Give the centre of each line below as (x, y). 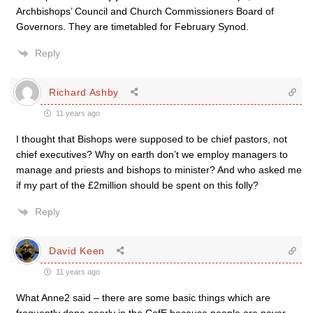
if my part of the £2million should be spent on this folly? (137, 185)
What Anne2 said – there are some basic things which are (143, 298)
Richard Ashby (84, 92)
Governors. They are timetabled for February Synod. (132, 27)
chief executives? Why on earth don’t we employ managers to (152, 154)
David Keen (77, 250)
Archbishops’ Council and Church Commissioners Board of (145, 11)
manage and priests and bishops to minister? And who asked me (159, 170)
